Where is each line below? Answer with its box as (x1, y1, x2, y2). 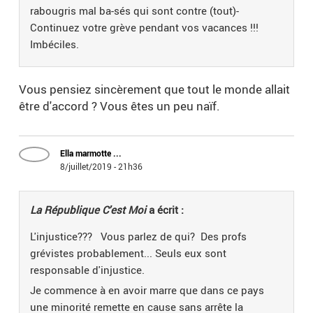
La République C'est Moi (30, 203, 147, 217)
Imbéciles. (30, 37, 80, 52)
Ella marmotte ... (60, 147, 122, 159)
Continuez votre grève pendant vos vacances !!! (30, 20, 259, 35)
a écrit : (146, 203, 184, 217)
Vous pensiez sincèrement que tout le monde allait (19, 81, 291, 98)
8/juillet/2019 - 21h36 (60, 161, 143, 173)
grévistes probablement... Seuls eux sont (30, 246, 227, 261)
